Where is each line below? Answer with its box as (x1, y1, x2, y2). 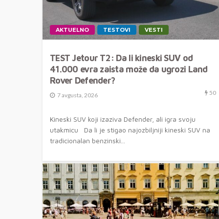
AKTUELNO (56, 26, 89, 34)
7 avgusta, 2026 (57, 91, 98, 99)
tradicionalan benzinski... (50, 136, 125, 145)
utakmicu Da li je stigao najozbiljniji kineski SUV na (50, 126, 210, 134)
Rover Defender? (50, 75, 115, 86)
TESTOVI (103, 26, 131, 34)
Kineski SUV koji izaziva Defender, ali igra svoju (50, 115, 196, 123)
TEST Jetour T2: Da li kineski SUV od (50, 53, 193, 64)
